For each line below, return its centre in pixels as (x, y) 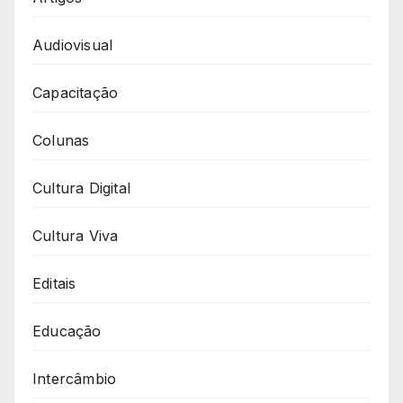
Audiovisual (73, 45)
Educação (67, 331)
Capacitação (76, 93)
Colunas (61, 141)
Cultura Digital (81, 188)
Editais (54, 284)
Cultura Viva (76, 236)
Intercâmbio (75, 379)
